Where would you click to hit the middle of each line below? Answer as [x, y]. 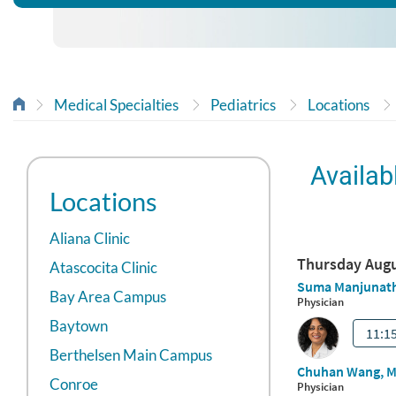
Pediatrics [243, 105]
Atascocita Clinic [103, 268]
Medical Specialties [116, 105]
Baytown [79, 326]
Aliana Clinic [90, 239]
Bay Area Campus [108, 297]
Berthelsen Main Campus [131, 355]
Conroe [74, 385]
